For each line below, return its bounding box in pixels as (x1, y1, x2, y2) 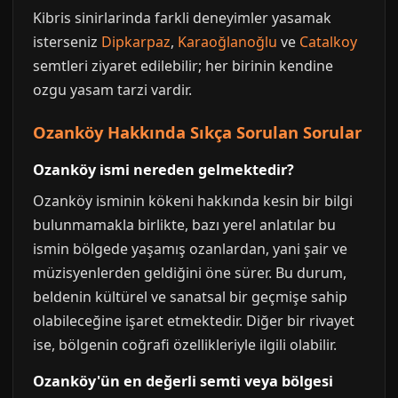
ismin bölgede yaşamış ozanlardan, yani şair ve (33, 239, 347, 259)
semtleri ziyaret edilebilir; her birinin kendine (33, 56, 333, 76)
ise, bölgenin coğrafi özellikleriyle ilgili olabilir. (33, 335, 337, 354)
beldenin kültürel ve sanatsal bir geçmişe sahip (33, 287, 347, 306)
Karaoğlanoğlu (178, 32, 277, 52)
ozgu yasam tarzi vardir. (33, 80, 192, 99)
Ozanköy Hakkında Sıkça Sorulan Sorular (33, 121, 362, 143)
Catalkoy (299, 32, 357, 52)
